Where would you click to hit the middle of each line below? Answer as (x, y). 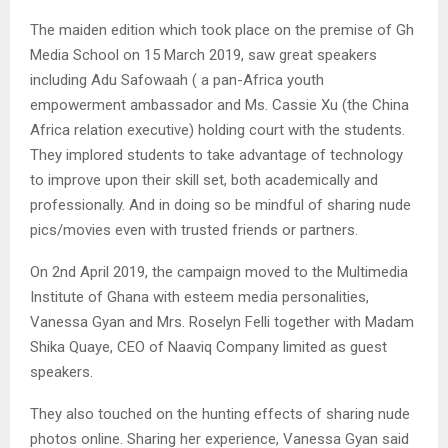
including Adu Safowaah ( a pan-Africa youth (177, 79)
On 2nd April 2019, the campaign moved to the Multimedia (219, 271)
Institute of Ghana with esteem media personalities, (199, 296)
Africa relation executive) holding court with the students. (217, 129)
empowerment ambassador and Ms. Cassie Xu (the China (219, 104)
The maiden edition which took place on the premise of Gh (222, 29)
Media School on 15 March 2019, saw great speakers (203, 54)
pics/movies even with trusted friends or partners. (194, 229)
